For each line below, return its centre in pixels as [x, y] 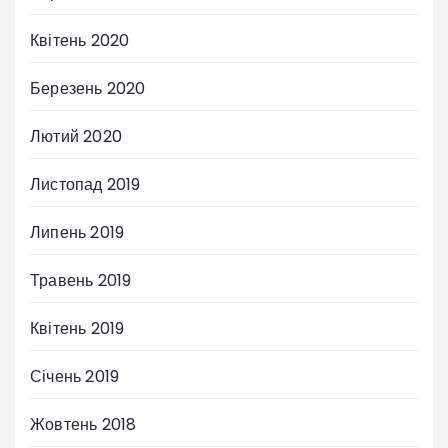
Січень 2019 [75, 377]
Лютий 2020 [76, 137]
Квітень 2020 [80, 41]
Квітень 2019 [77, 329]
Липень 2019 [77, 233]
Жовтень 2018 [83, 425]
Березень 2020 [88, 89]
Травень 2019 [81, 281]
